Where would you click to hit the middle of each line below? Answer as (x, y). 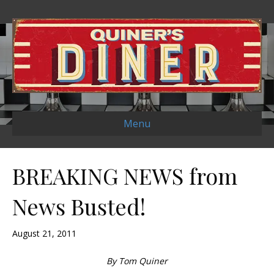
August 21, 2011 (44, 234)
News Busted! (79, 206)
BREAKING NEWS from (125, 176)
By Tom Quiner (137, 261)
